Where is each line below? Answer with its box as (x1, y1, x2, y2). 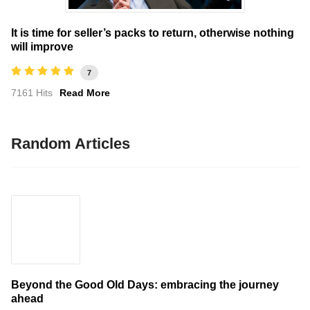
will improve (11, 40, 73, 53)
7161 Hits (11, 86, 53, 98)
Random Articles (11, 134, 130, 152)
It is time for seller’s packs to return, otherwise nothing (11, 26, 294, 39)
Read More (60, 86, 110, 98)
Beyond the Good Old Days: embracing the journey (11, 278, 279, 291)
